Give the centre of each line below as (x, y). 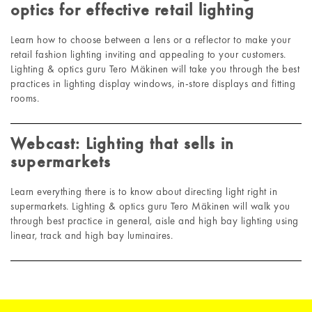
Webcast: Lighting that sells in (123, 143)
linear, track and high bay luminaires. (92, 235)
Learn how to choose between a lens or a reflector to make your (150, 40)
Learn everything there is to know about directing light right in (144, 192)
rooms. (25, 98)
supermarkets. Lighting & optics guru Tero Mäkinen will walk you (150, 206)
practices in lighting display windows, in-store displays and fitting (153, 84)
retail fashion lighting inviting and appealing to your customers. (148, 54)
